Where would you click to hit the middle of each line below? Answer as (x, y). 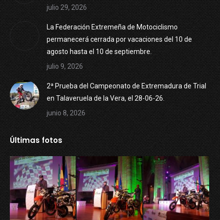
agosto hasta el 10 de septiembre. (99, 52)
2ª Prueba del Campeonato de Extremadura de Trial (126, 86)
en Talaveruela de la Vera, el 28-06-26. (106, 98)
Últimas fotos (36, 140)
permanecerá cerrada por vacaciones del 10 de (119, 40)
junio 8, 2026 (66, 113)
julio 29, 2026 (67, 8)
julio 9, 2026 (65, 67)
